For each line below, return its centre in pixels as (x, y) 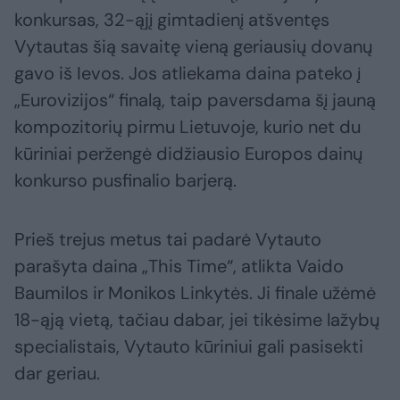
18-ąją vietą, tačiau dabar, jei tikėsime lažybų (197, 320)
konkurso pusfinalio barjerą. (125, 181)
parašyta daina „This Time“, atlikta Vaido (179, 267)
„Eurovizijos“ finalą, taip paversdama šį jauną (195, 100)
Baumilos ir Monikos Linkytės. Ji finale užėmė (195, 293)
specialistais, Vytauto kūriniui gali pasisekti (189, 347)
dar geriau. (57, 374)
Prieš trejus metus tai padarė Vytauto (168, 240)
